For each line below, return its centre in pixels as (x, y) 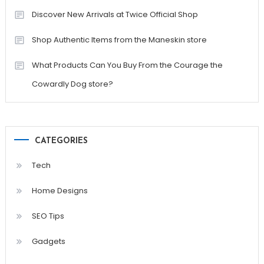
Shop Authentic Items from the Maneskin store (119, 40)
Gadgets (48, 242)
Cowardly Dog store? (72, 84)
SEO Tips (48, 216)
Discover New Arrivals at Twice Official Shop (115, 15)
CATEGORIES (61, 141)
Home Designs (60, 191)
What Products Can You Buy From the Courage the (127, 65)
